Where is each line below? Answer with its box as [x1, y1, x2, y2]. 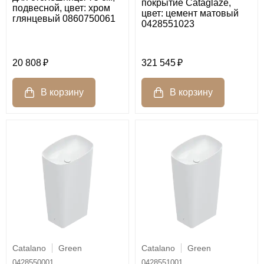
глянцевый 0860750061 [12, 14, 115, 24]
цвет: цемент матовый [141, 8, 239, 19]
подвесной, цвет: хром [12, 3, 110, 14]
